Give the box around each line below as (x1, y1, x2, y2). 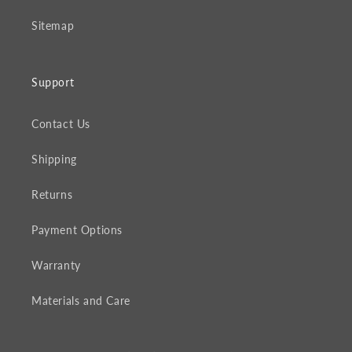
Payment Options (31, 223, 123, 237)
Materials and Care (31, 294, 130, 308)
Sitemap (31, 19, 75, 33)
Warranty (31, 258, 81, 273)
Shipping (31, 152, 77, 167)
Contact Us (31, 117, 90, 131)
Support (31, 76, 75, 90)
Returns (31, 188, 73, 202)
